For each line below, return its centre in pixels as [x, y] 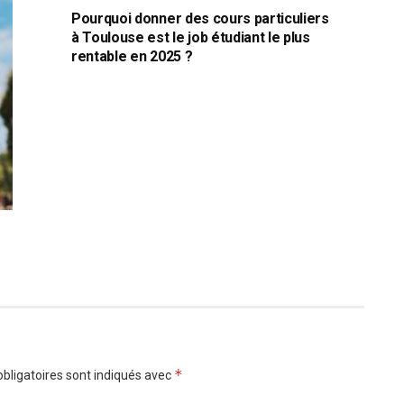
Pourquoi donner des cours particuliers [200, 18]
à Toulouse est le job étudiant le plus [191, 37]
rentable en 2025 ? [132, 56]
